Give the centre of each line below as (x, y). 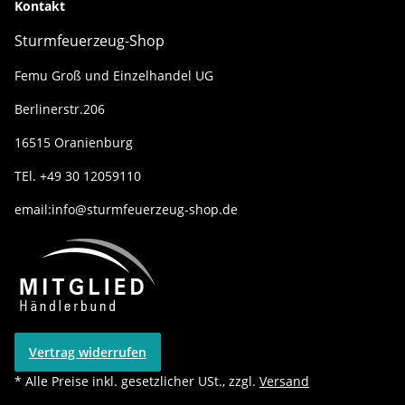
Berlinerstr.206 (60, 109)
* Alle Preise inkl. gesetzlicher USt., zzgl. (137, 381)
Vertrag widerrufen (88, 352)
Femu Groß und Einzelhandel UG (114, 75)
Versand (284, 381)
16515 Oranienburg (74, 142)
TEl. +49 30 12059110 (78, 176)
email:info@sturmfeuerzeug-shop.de (126, 209)
